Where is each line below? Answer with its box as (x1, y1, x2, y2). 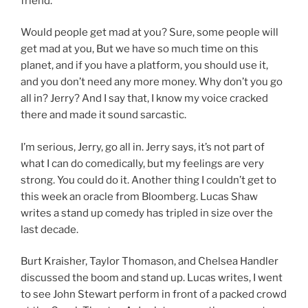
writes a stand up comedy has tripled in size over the (21, 206, 273, 219)
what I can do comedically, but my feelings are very (21, 157, 264, 170)
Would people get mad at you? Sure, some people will (21, 26, 278, 39)
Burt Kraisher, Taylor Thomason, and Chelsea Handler (21, 255, 278, 268)
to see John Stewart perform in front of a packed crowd (21, 288, 287, 301)
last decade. (21, 223, 78, 236)
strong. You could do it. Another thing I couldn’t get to (21, 173, 276, 186)
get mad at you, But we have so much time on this (21, 43, 258, 56)
